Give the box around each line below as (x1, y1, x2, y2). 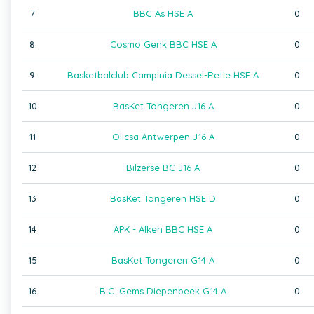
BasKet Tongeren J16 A (112, 100, 214, 111)
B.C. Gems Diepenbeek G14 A (100, 285, 226, 296)
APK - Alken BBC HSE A (114, 224, 212, 235)
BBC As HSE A (133, 8, 193, 19)
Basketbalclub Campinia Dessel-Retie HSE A (67, 69, 259, 81)
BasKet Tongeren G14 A (111, 254, 214, 266)
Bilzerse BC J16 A (126, 162, 200, 173)
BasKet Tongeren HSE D (110, 193, 216, 204)
